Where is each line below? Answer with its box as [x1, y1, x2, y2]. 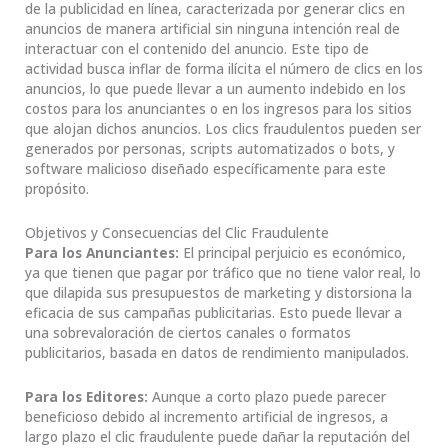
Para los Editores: [25, 386, 152, 406]
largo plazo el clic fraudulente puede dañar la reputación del [25, 426, 410, 446]
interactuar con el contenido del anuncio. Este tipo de [25, 38, 369, 58]
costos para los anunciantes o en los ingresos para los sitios [25, 98, 412, 118]
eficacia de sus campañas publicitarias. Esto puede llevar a [25, 302, 402, 322]
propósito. [25, 178, 89, 198]
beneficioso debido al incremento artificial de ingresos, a [25, 406, 388, 426]
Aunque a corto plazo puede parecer [152, 386, 386, 406]
